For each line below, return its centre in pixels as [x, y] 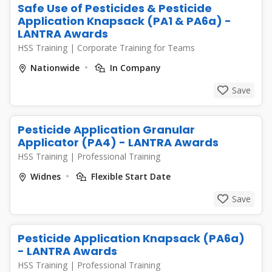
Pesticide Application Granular [106, 130]
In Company [134, 68]
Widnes [46, 176]
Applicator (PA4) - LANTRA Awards [118, 142]
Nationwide [55, 68]
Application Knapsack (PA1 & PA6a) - [124, 21]
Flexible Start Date [130, 176]
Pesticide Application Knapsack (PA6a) [131, 238]
